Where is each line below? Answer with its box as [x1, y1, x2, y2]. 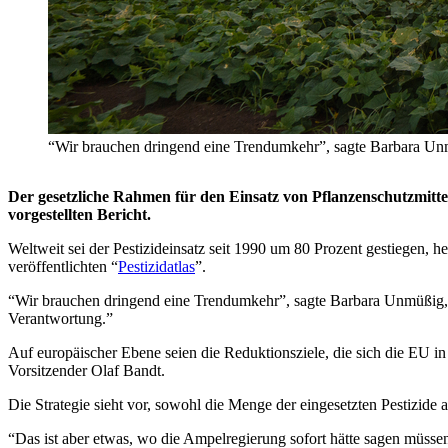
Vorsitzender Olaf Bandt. [8, 362, 165, 380]
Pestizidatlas [118, 258, 195, 276]
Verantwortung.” [8, 310, 113, 328]
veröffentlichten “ [8, 258, 118, 276]
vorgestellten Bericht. [8, 206, 151, 224]
